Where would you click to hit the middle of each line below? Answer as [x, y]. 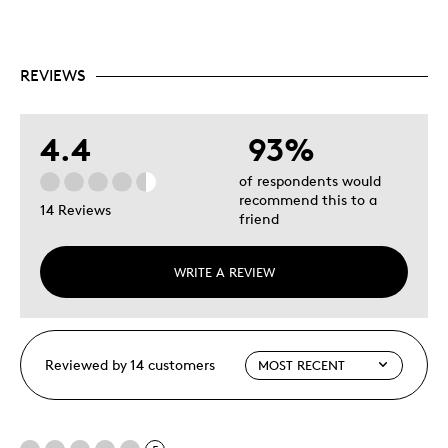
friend [259, 219]
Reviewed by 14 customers [130, 365]
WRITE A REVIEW [224, 272]
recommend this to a [308, 200]
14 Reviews [75, 209]
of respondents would [310, 181]
